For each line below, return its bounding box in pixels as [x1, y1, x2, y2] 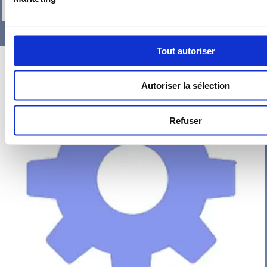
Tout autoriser [156, 45, 215, 55]
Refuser [169, 115, 202, 125]
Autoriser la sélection [141, 80, 230, 91]
